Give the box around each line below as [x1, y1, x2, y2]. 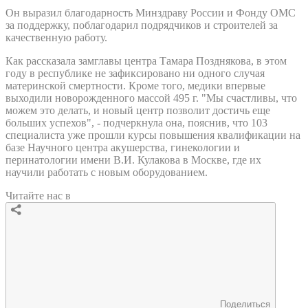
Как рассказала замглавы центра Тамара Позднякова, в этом [5, 54, 287, 67]
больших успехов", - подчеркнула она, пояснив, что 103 [5, 116, 267, 129]
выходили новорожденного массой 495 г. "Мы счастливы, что [5, 91, 297, 104]
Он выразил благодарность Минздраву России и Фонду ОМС [5, 6, 296, 19]
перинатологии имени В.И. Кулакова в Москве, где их [5, 153, 261, 166]
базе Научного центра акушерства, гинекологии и [5, 141, 240, 153]
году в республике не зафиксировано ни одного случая [5, 67, 265, 79]
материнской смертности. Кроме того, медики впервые [5, 79, 265, 91]
